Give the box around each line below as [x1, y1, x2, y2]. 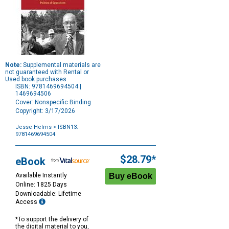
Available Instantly [15, 172, 67, 179]
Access [15, 198, 39, 206]
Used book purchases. [5, 76, 68, 83]
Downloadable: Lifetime [15, 190, 81, 198]
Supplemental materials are [21, 61, 101, 69]
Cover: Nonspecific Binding [15, 99, 91, 106]
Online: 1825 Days [15, 181, 67, 189]
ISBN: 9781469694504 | [15, 83, 81, 90]
